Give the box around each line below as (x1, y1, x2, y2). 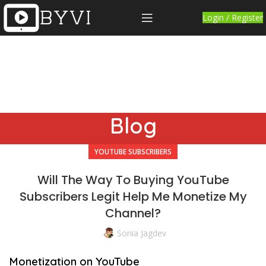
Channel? (105, 205, 161, 221)
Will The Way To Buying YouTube (37, 172, 229, 188)
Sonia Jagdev (116, 227, 166, 239)
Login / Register (202, 12, 263, 23)
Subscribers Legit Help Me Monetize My (19, 188, 247, 205)
